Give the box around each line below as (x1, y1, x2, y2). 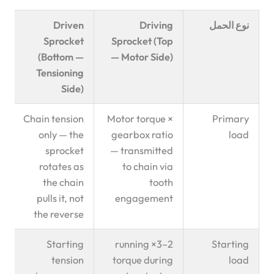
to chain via (122, 160, 173, 173)
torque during (112, 254, 173, 267)
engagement (114, 192, 173, 205)
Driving (139, 19, 173, 32)
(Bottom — (37, 51, 84, 64)
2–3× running (114, 238, 149, 251)
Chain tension (23, 113, 84, 125)
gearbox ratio (111, 128, 173, 141)
